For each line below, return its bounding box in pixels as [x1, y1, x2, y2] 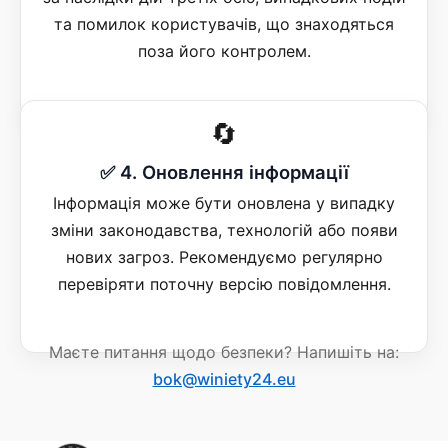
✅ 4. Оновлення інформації [99, 160, 349, 183]
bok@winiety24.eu [152, 368, 296, 389]
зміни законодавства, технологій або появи [50, 219, 398, 240]
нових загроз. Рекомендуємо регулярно [65, 246, 383, 267]
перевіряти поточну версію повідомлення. [57, 273, 391, 294]
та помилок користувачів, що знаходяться [54, 13, 394, 34]
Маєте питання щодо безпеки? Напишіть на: [49, 341, 399, 362]
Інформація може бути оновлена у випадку [53, 192, 395, 213]
